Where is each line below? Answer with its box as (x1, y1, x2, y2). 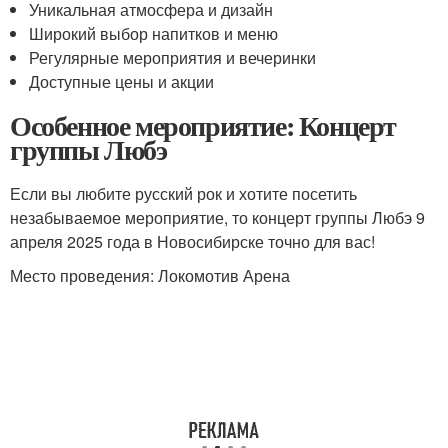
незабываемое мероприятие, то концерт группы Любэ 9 (10, 206, 425, 229)
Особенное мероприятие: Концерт (10, 105, 396, 146)
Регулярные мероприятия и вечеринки (29, 46, 317, 69)
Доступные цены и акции (29, 70, 215, 93)
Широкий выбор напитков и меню (29, 22, 279, 45)
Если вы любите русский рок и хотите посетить (10, 182, 357, 205)
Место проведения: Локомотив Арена (10, 264, 290, 287)
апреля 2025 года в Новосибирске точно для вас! (10, 230, 375, 253)
